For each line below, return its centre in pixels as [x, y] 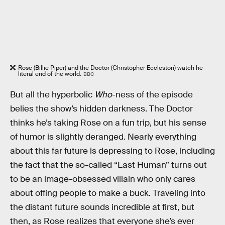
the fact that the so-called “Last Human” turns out [108, 165]
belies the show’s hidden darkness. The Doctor [101, 108]
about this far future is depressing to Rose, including [113, 151]
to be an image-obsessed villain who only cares [103, 179]
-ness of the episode [152, 94]
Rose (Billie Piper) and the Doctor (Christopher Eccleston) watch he [110, 68]
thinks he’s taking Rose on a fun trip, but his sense [108, 123]
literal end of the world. [50, 74]
